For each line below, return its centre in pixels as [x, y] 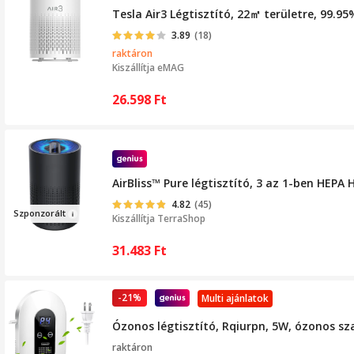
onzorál [46, 213]
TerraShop [181, 219]
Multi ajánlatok [235, 298]
